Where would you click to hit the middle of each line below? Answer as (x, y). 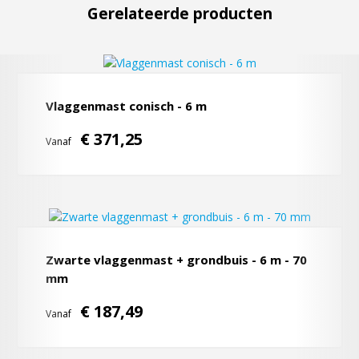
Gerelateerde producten (179, 14)
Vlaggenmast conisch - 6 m (126, 106)
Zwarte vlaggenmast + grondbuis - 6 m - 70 (176, 260)
